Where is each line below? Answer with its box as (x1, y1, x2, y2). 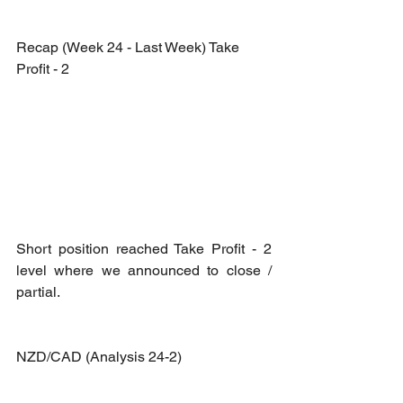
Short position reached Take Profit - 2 (16, 239, 272, 257)
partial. (16, 282, 60, 300)
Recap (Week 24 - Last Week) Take (16, 38, 243, 56)
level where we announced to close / (16, 261, 272, 279)
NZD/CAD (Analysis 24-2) (16, 347, 182, 365)
